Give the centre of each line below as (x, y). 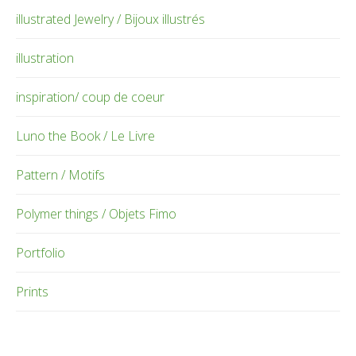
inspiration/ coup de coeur (90, 97)
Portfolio (41, 252)
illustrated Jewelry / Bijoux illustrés (110, 19)
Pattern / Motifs (60, 174)
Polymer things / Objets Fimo (96, 213)
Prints (32, 291)
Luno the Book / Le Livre (85, 135)
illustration (45, 58)
